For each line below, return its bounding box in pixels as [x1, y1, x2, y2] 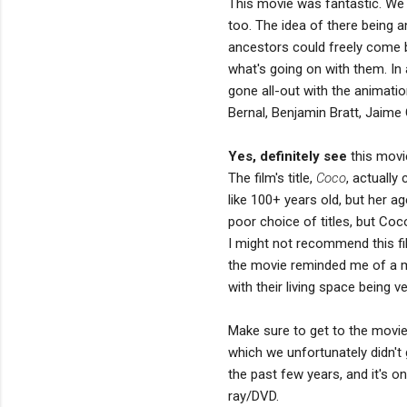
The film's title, [228, 169, 316, 186]
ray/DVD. [228, 387, 279, 404]
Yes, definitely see [228, 147, 347, 164]
